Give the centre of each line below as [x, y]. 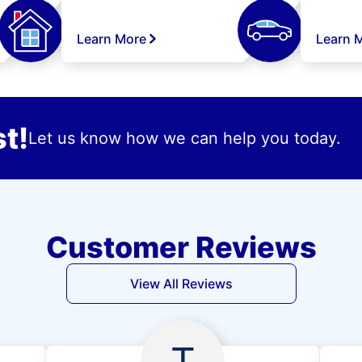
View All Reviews [181, 284]
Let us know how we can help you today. [184, 138]
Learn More [112, 39]
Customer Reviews [181, 247]
